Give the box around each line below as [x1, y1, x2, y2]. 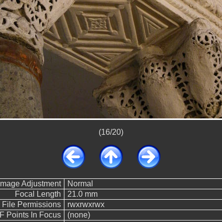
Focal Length [14, 190, 61, 198]
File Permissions [1, 200, 61, 209]
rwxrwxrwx [67, 200, 105, 209]
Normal [67, 179, 93, 188]
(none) [67, 211, 90, 219]
